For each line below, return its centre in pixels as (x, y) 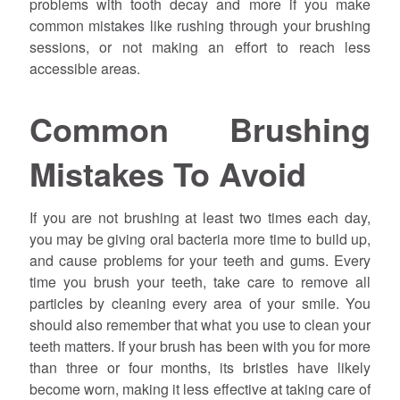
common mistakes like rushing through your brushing (200, 25)
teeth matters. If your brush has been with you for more (200, 346)
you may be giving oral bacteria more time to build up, (200, 239)
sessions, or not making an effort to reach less (200, 46)
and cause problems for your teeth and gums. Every (200, 261)
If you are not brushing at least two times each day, (200, 218)
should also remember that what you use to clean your (200, 325)
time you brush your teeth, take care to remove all (200, 282)
